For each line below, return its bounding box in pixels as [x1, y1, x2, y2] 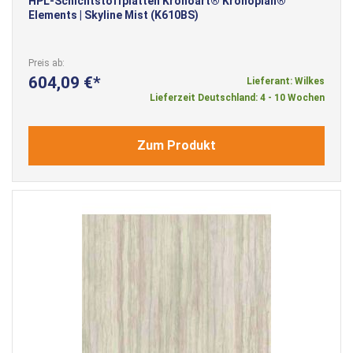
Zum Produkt [137, 137, 216, 153]
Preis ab [28, 57, 62, 69]
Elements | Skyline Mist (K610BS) [28, 8, 199, 21]
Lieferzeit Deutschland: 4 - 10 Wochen [150, 91, 325, 103]
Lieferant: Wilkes [247, 75, 325, 87]
